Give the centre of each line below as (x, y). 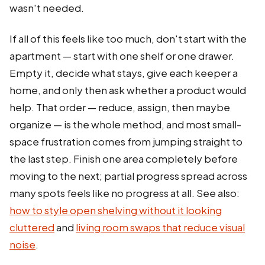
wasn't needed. (47, 8)
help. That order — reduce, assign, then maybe (120, 107)
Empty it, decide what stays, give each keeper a (124, 72)
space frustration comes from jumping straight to (126, 141)
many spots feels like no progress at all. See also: (125, 193)
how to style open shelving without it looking (116, 210)
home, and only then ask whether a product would (128, 90)
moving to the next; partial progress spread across (128, 175)
